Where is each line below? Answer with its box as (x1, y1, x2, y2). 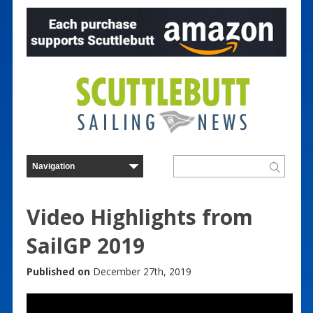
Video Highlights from (26, 202, 253, 231)
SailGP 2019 (26, 231, 145, 260)
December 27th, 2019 (89, 264, 191, 278)
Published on (26, 264, 90, 278)
